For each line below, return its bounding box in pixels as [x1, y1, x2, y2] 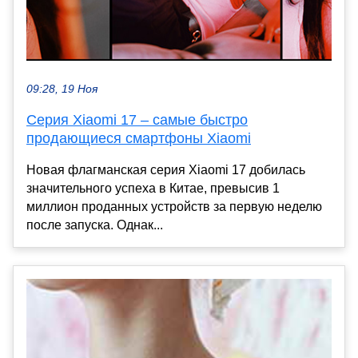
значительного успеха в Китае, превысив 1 [26, 181, 280, 195]
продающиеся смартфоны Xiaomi [26, 129, 251, 146]
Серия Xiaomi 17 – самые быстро [26, 111, 248, 128]
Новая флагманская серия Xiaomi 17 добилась [26, 162, 305, 177]
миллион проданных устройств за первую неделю [26, 199, 322, 213]
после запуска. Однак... [26, 217, 163, 232]
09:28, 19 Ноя [26, 82, 97, 95]
